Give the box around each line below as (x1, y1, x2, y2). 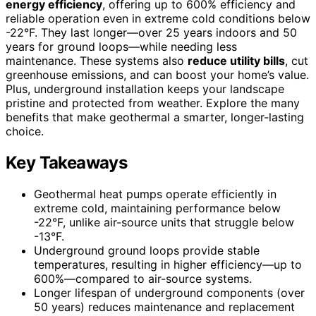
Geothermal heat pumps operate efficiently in (34, 186, 276, 201)
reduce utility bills (188, 53, 285, 68)
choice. (6, 123, 44, 138)
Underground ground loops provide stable (34, 243, 260, 257)
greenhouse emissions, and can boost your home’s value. (6, 67, 309, 82)
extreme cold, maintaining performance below (34, 200, 281, 215)
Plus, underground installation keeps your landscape (6, 81, 284, 96)
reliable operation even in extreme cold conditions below (6, 11, 310, 25)
